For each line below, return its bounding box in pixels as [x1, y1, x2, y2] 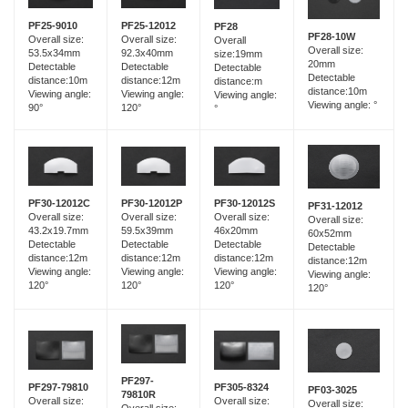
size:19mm [214, 47, 262, 59]
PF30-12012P [121, 197, 182, 209]
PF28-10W [308, 31, 355, 43]
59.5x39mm [121, 224, 173, 236]
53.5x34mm [28, 46, 80, 58]
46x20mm [214, 225, 258, 237]
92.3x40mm [121, 46, 173, 58]
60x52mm [308, 227, 352, 239]
